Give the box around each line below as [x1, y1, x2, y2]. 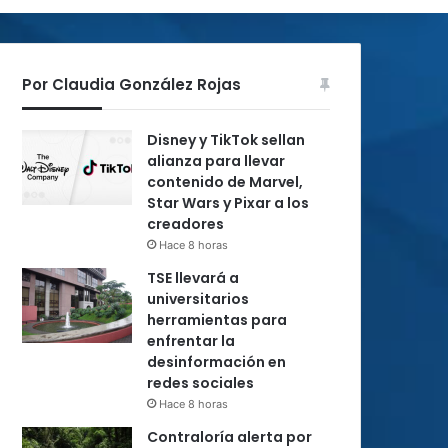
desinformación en [147, 352, 286, 372]
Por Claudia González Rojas [22, 74, 241, 95]
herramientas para [147, 310, 287, 330]
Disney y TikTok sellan [147, 130, 305, 150]
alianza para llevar [147, 151, 285, 171]
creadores [147, 214, 224, 234]
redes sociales [147, 373, 254, 393]
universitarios [147, 289, 249, 309]
